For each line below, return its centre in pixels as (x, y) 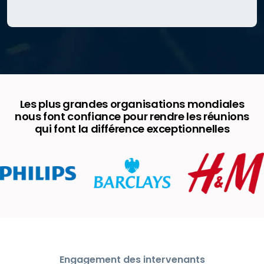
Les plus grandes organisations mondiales (132, 104)
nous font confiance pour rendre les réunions (132, 116)
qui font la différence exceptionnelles (132, 129)
